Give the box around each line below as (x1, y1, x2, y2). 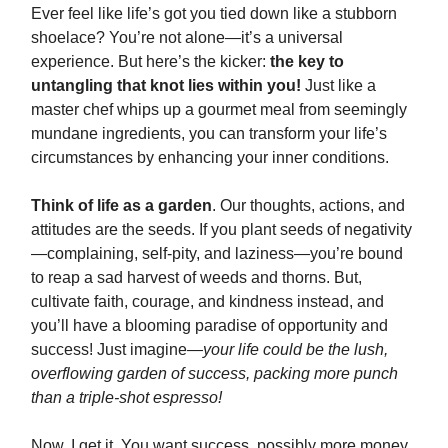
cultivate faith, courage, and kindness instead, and (31, 293, 384, 310)
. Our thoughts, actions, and (212, 197, 405, 214)
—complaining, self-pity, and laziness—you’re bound (31, 245, 403, 262)
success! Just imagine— (31, 341, 203, 358)
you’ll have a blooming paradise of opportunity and (31, 317, 388, 334)
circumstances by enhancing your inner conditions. (31, 149, 389, 166)
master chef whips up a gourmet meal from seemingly (31, 101, 407, 118)
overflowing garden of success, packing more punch (31, 365, 398, 382)
